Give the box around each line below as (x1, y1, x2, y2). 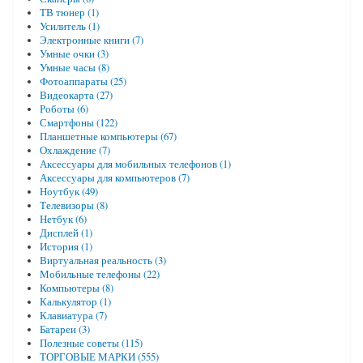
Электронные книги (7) (39, 32, 143, 47)
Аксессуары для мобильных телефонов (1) (39, 156, 231, 171)
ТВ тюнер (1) (39, 5, 99, 19)
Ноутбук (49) (39, 184, 98, 199)
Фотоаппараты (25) (39, 74, 126, 88)
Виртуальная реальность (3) (39, 253, 166, 267)
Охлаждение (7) (39, 143, 110, 157)
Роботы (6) (39, 101, 88, 116)
